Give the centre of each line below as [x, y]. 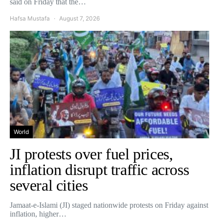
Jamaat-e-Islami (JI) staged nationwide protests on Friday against [109, 205]
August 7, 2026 [79, 18]
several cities [49, 185]
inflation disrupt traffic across [99, 169]
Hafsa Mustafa [30, 18]
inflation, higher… [38, 214]
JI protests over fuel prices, [91, 154]
